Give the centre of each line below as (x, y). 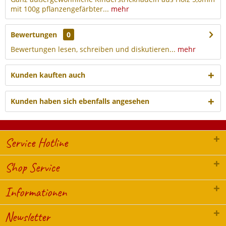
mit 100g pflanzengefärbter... (60, 9)
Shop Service (32, 167)
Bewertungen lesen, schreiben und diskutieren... (93, 49)
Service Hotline (36, 143)
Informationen (36, 192)
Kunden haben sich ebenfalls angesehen (80, 101)
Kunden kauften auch (48, 75)
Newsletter (27, 217)
